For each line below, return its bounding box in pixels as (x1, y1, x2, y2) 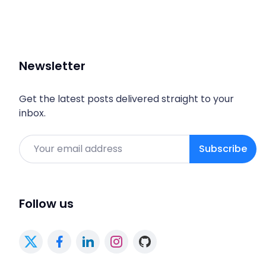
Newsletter (19, 57, 85, 74)
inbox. (19, 106, 46, 120)
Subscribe (199, 141, 247, 156)
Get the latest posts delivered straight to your (19, 91, 234, 106)
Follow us (19, 195, 74, 212)
